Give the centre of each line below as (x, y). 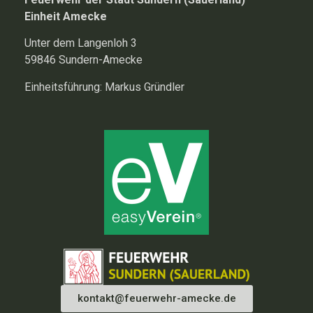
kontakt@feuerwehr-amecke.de (156, 299)
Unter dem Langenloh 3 (81, 43)
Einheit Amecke (66, 16)
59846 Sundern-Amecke (83, 60)
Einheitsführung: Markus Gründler (104, 87)
